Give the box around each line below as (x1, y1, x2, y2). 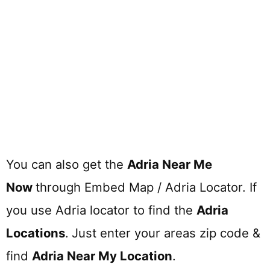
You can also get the (6, 157, 127, 172)
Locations (6, 225, 65, 241)
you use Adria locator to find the (6, 202, 196, 218)
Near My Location (67, 248, 172, 264)
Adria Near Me (127, 157, 212, 172)
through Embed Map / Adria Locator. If (36, 180, 257, 195)
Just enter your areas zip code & (72, 225, 260, 241)
